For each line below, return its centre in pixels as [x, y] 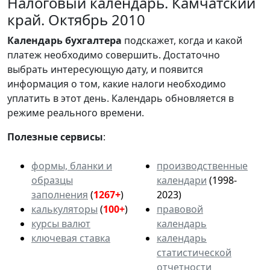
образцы [52, 180]
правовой [180, 209]
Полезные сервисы [55, 137]
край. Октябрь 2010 [76, 19]
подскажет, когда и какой [182, 40]
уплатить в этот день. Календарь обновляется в [121, 98]
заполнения [60, 194]
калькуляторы [64, 209]
